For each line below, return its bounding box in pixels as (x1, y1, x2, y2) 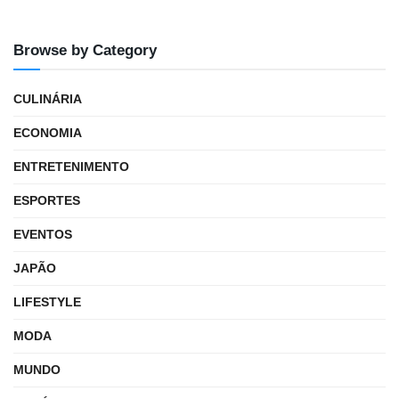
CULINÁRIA (13, 91, 82, 106)
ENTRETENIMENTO (13, 159, 129, 174)
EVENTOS (13, 226, 72, 241)
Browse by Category (13, 41, 157, 59)
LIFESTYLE (13, 294, 81, 309)
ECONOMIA (13, 125, 82, 140)
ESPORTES (13, 192, 80, 208)
